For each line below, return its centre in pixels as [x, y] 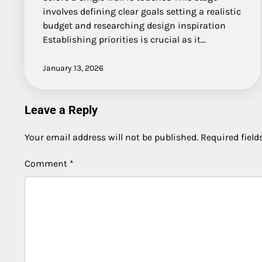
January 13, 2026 [73, 68]
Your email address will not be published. [111, 137]
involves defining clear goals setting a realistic [142, 12]
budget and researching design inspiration [134, 26]
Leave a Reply [61, 110]
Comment [47, 164]
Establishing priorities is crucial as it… [124, 40]
